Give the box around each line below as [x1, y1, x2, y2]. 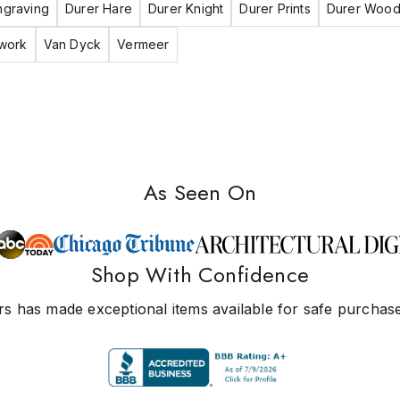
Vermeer [117, 37, 170, 52]
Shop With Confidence [91, 259, 309, 290]
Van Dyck [43, 37, 102, 52]
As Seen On [144, 177, 256, 208]
